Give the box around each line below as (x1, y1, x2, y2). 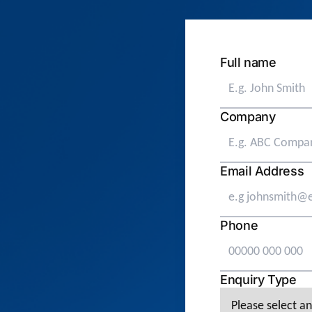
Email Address (220, 164, 304, 178)
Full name (220, 55, 276, 70)
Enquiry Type (220, 272, 297, 287)
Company (220, 109, 276, 124)
